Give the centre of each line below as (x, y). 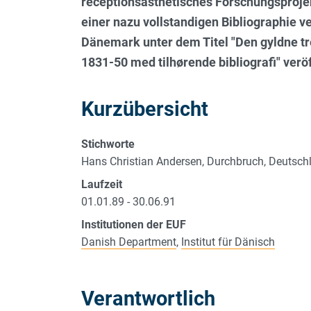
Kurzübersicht (145, 109)
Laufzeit (102, 184)
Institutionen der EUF (134, 224)
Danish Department (129, 242)
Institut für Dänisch (228, 242)
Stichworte (108, 144)
